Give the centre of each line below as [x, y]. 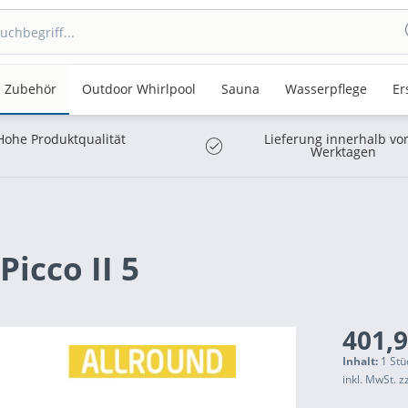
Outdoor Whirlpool [139, 89]
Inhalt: [361, 361]
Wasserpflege [326, 89]
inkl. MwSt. [370, 379]
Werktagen [343, 152]
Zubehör [31, 89]
